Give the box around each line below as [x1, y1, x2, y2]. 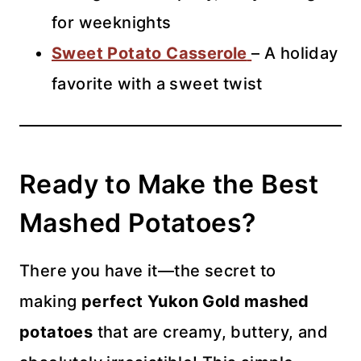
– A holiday [251, 43, 338, 63]
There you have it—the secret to [19, 260, 276, 280]
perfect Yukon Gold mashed [81, 291, 309, 311]
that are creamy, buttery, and [93, 322, 329, 342]
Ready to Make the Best [19, 168, 319, 200]
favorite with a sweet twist [52, 73, 263, 93]
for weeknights [52, 12, 172, 32]
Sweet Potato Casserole [52, 43, 247, 63]
